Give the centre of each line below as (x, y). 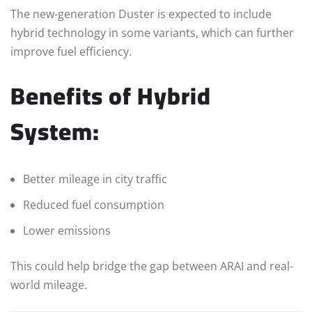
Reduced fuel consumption (94, 205)
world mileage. (49, 285)
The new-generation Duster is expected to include (141, 14)
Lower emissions (67, 231)
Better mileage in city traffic (95, 179)
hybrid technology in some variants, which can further (152, 33)
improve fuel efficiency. (71, 52)
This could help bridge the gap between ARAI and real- (152, 266)
